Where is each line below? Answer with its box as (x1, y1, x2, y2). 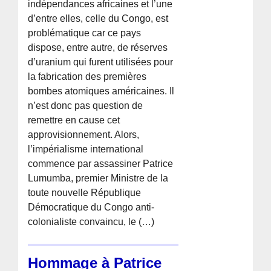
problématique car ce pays (28, 27, 142, 38)
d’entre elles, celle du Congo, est (28, 13, 169, 24)
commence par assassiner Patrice (28, 158, 174, 169)
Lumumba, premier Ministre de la (28, 172, 169, 183)
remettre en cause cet (28, 114, 120, 125)
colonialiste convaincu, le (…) (28, 216, 155, 227)
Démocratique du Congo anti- (28, 201, 155, 212)
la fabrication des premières (28, 71, 147, 82)
